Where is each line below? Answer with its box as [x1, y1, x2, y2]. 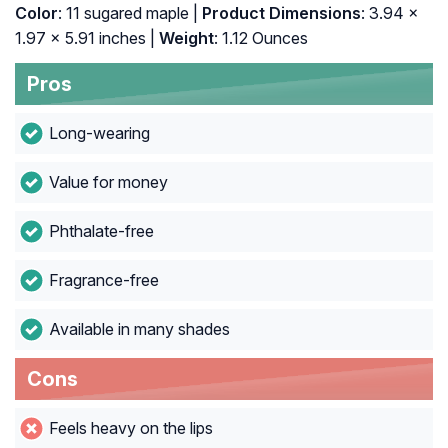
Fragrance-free [48, 270, 159, 291]
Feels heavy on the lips [48, 418, 213, 439]
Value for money [48, 172, 168, 193]
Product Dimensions [198, 3, 361, 24]
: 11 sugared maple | [58, 3, 198, 24]
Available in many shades [48, 319, 230, 340]
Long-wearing [48, 123, 150, 144]
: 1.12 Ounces [214, 28, 308, 49]
